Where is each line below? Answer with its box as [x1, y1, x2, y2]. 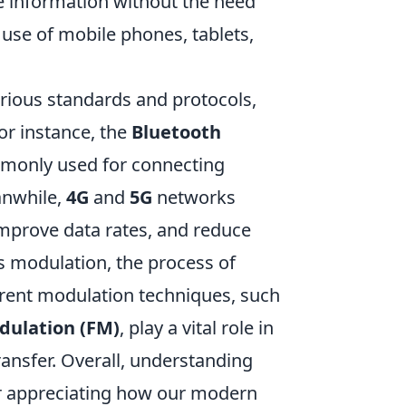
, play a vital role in [120, 315, 274, 340]
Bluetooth [131, 120, 221, 144]
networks [152, 185, 236, 209]
